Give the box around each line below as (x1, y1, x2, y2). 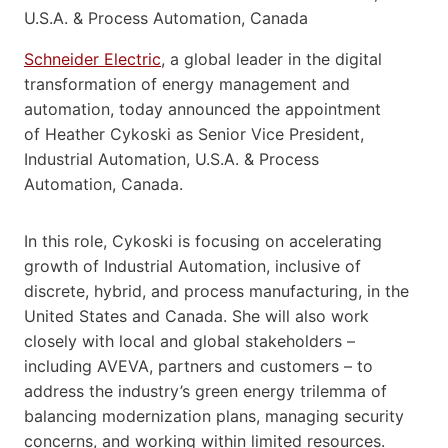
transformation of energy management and (24, 73, 350, 94)
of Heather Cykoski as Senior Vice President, (24, 123, 364, 144)
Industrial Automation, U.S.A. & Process (24, 148, 319, 169)
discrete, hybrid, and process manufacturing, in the (24, 280, 409, 301)
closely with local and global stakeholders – (24, 330, 355, 351)
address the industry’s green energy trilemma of (24, 380, 387, 401)
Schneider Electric (24, 48, 161, 69)
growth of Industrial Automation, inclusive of (24, 255, 361, 276)
